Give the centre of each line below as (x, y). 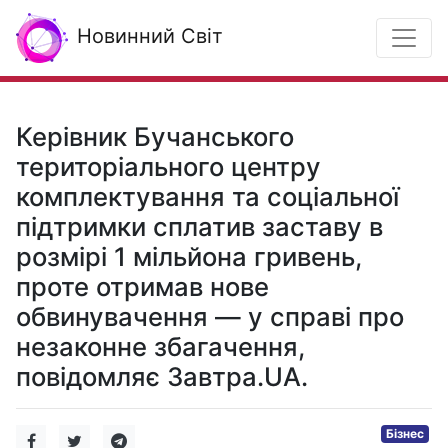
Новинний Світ (147, 36)
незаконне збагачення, (160, 346)
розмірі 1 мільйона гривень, (189, 256)
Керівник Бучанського (155, 136)
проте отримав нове (142, 286)
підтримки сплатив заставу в (199, 226)
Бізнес (405, 433)
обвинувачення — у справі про (210, 316)
